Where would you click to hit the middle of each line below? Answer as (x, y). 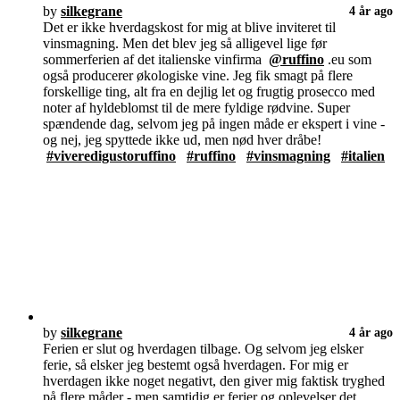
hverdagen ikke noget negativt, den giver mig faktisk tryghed (214, 381)
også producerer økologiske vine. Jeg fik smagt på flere (198, 76)
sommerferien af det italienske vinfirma (156, 60)
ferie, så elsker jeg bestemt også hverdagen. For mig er (196, 365)
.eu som (348, 60)
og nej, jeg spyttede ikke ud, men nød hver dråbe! (182, 140)
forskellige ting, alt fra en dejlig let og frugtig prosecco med (209, 92)
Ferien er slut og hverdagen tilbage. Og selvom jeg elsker (203, 349)
